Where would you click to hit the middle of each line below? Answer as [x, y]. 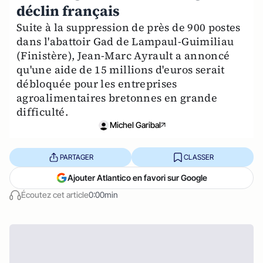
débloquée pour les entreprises [97, 84]
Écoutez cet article [55, 195]
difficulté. [42, 112]
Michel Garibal [135, 125]
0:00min [103, 195]
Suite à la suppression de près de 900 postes [129, 27]
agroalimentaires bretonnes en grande [117, 98]
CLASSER [198, 157]
